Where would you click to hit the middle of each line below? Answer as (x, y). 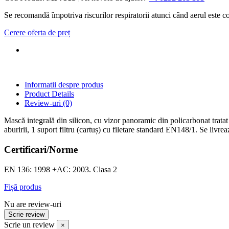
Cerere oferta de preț (37, 33)
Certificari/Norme (41, 150)
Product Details (49, 94)
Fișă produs (23, 187)
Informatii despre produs (64, 85)
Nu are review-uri (33, 204)
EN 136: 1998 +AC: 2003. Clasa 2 (61, 169)
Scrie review (26, 214)
